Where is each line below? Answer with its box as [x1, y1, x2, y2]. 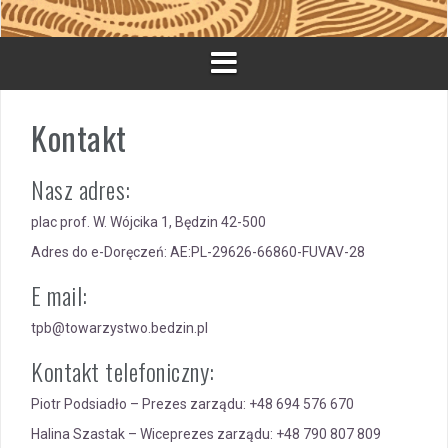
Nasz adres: [31, 171, 131, 207]
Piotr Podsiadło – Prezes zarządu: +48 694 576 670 [31, 396, 354, 412]
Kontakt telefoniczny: [31, 353, 215, 389]
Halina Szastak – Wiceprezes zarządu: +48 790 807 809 [31, 426, 381, 442]
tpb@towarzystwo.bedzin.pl [31, 320, 208, 336]
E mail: [31, 277, 88, 313]
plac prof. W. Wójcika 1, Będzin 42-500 [31, 214, 266, 230]
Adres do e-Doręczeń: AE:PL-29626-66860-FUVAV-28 [31, 244, 365, 260]
